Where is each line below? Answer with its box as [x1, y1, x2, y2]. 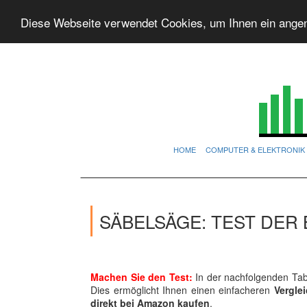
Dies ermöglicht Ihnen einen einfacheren [90, 283, 274, 297]
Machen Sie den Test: [90, 270, 193, 284]
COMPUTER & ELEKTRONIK [206, 144, 305, 155]
